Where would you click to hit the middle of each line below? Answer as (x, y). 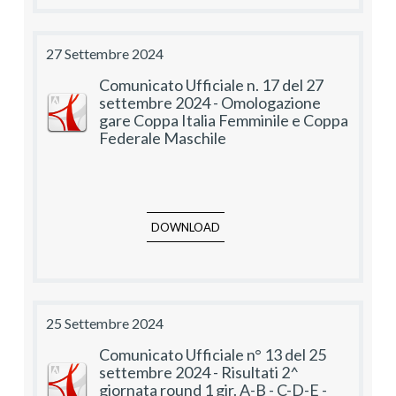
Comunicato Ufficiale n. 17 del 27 (211, 85)
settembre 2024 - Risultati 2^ (199, 373)
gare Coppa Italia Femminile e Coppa (224, 121)
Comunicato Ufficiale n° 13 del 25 (213, 355)
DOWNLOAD (186, 228)
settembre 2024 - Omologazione (210, 103)
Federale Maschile (163, 138)
